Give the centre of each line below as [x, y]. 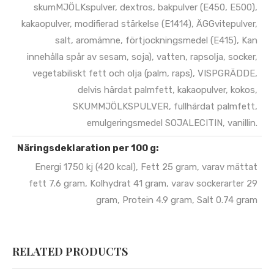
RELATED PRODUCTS [70, 251]
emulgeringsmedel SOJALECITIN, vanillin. [172, 123]
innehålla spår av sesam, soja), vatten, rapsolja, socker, [142, 57]
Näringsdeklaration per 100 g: [87, 148]
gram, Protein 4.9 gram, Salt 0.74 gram [176, 200]
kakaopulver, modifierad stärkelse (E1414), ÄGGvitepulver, [139, 24]
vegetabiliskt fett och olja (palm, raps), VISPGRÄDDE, [145, 73]
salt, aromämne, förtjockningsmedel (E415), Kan [156, 40]
